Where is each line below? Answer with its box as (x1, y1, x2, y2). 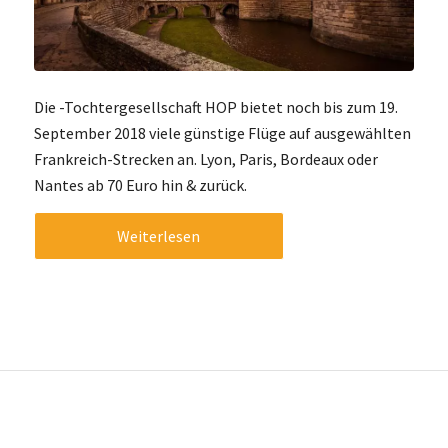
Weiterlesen (117, 225, 201, 246)
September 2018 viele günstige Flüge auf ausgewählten (33, 123, 411, 144)
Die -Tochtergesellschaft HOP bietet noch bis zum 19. (33, 97, 398, 118)
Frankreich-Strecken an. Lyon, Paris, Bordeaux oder (33, 149, 378, 170)
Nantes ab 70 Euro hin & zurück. (33, 175, 247, 196)
